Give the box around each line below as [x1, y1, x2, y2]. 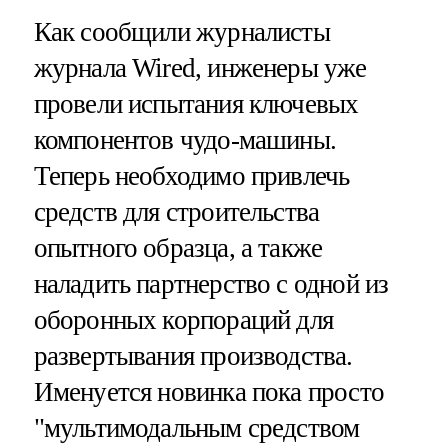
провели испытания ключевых [33, 88, 359, 119]
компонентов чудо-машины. [33, 124, 337, 155]
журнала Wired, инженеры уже [33, 52, 367, 83]
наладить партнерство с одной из [33, 268, 389, 299]
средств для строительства [33, 196, 320, 227]
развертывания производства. [33, 340, 353, 371]
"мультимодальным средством [33, 412, 360, 443]
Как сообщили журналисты [33, 16, 330, 47]
